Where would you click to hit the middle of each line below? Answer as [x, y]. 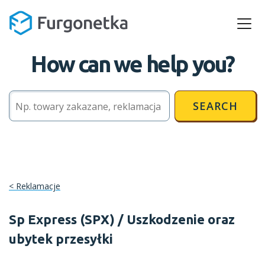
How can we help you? [132, 64]
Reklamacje [38, 186]
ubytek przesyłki [61, 239]
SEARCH [215, 106]
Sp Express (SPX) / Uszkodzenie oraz [122, 219]
